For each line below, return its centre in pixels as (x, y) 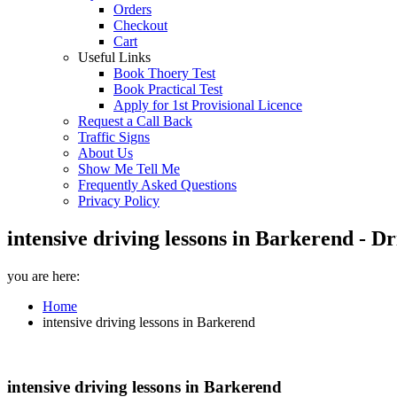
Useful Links (114, 57)
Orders (132, 9)
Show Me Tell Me (129, 169)
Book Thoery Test (164, 73)
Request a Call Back (135, 121)
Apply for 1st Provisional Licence (208, 105)
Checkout (140, 25)
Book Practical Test (168, 89)
